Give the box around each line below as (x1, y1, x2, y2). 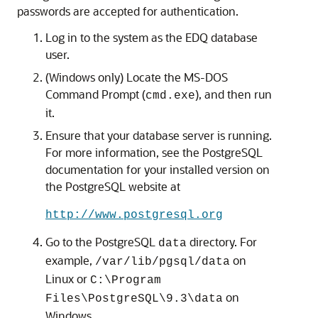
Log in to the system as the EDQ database (45, 30, 258, 45)
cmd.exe (146, 89, 195, 102)
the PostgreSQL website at (45, 179, 180, 194)
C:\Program (90, 274, 161, 287)
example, (45, 253, 95, 268)
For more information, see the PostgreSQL (45, 145, 263, 160)
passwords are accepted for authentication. (17, 4, 238, 18)
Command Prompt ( (45, 87, 146, 102)
